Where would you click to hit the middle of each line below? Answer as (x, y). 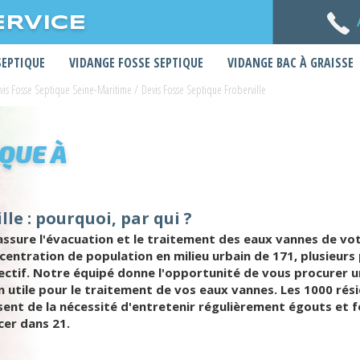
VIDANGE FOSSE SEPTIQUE (136, 63)
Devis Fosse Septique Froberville (204, 90)
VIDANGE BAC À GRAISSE (290, 63)
